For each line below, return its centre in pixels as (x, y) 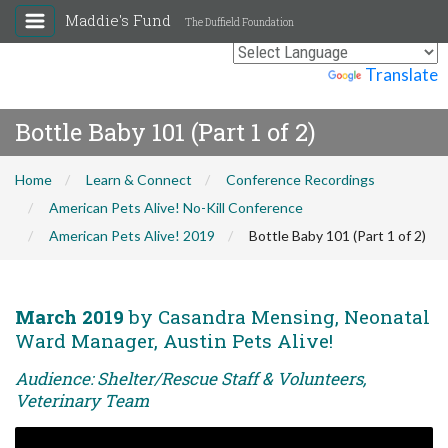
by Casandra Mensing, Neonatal (277, 316)
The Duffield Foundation (239, 22)
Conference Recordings (300, 179)
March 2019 (69, 316)
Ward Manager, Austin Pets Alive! (174, 340)
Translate (401, 74)
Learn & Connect (139, 179)
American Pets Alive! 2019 (132, 235)
